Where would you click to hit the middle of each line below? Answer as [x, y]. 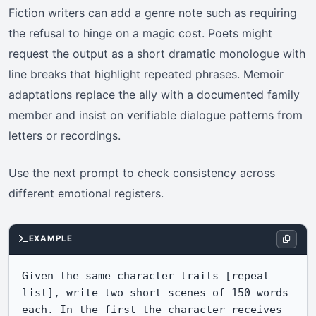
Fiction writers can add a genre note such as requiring [153, 12]
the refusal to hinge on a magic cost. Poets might [140, 33]
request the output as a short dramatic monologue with [157, 53]
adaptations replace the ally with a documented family [154, 94]
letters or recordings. [65, 135]
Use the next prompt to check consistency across [142, 172]
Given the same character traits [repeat [146, 275]
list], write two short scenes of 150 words [156, 292]
